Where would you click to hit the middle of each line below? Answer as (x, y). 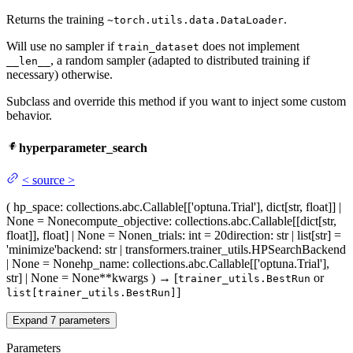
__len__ (28, 61)
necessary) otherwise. (59, 74)
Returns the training (57, 19)
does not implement (249, 46)
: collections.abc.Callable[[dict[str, (253, 221)
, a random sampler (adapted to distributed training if (180, 60)
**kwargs (124, 278)
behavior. (29, 115)
